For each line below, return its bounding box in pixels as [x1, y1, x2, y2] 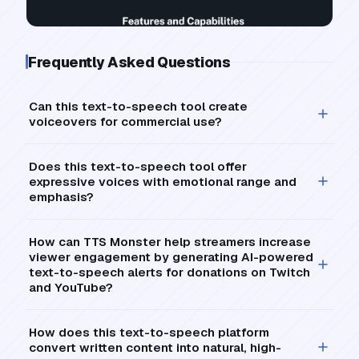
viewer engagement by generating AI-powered [29, 248, 313, 264]
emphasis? [29, 188, 94, 204]
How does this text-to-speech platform [29, 324, 269, 340]
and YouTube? [29, 279, 113, 295]
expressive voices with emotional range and [29, 173, 296, 189]
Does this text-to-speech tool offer [29, 158, 247, 174]
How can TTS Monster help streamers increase [29, 233, 311, 249]
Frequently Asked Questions [28, 52, 231, 71]
